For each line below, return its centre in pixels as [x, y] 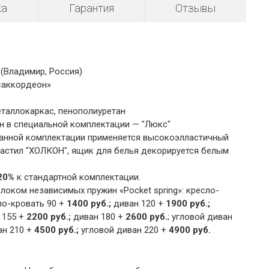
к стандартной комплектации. [77, 177]
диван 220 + [141, 230]
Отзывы [196, 8]
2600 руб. [146, 217]
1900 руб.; [186, 204]
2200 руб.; [50, 217]
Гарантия [91, 8]
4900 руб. [188, 230]
